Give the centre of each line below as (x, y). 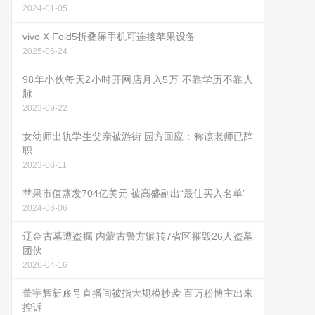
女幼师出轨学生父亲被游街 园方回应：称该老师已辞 (138, 136)
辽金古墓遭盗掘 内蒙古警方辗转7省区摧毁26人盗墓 (138, 236)
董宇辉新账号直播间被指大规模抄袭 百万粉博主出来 (138, 293)
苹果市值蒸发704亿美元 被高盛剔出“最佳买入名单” (134, 193)
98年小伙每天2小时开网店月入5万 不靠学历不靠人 (138, 79)
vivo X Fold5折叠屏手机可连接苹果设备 (109, 37)
